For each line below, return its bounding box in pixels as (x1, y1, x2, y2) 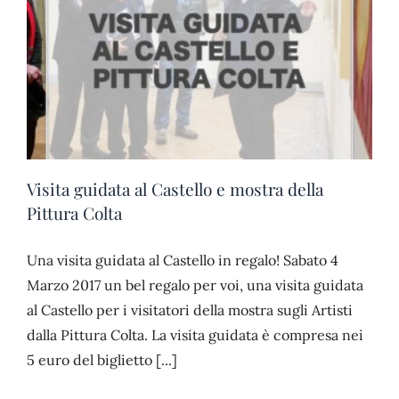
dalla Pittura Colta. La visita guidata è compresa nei (27, 325, 363, 344)
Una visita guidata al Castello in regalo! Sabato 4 (27, 250, 338, 269)
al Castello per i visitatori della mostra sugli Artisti (27, 300, 353, 319)
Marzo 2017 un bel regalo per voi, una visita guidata (27, 275, 363, 294)
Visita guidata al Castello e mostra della (27, 176, 323, 200)
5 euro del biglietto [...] (27, 350, 177, 369)
